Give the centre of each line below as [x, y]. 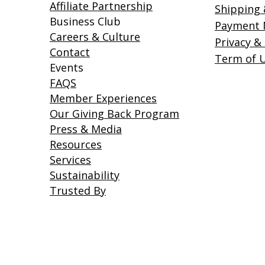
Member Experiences [103, 98]
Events [67, 67]
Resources [76, 144]
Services [70, 159]
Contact [70, 52]
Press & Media [86, 129]
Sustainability [85, 175]
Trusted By [78, 190]
